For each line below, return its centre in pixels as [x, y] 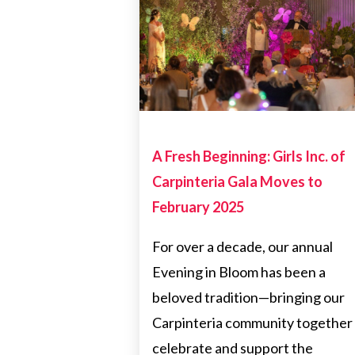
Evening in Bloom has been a [239, 272]
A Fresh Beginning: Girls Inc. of [249, 156]
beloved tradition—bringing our [248, 297]
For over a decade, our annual [242, 246]
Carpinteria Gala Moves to [237, 181]
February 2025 [198, 207]
